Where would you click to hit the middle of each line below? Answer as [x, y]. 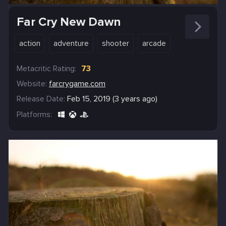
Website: [32, 84]
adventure [71, 44]
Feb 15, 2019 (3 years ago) [112, 99]
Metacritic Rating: [46, 69]
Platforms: [34, 115]
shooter [116, 44]
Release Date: [41, 99]
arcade [154, 44]
